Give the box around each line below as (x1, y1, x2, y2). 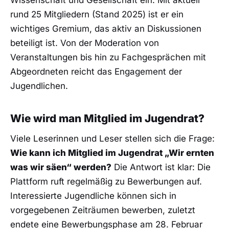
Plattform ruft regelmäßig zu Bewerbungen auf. (10, 176, 202, 187)
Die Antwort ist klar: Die (111, 162, 211, 173)
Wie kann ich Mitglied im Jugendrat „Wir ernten (10, 148, 214, 158)
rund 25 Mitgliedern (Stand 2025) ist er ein (10, 9, 184, 20)
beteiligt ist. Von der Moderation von (10, 38, 159, 49)
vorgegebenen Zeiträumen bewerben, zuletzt (10, 205, 195, 216)
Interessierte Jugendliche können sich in (10, 191, 176, 201)
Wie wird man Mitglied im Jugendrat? (10, 111, 204, 125)
